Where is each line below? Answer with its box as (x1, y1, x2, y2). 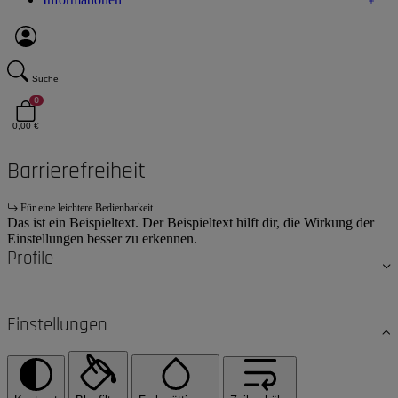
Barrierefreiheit (7, 156, 146, 187)
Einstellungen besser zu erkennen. (7, 231, 197, 247)
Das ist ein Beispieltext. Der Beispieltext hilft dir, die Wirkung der (7, 215, 374, 231)
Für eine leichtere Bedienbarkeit (20, 202, 153, 215)
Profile (7, 247, 53, 271)
